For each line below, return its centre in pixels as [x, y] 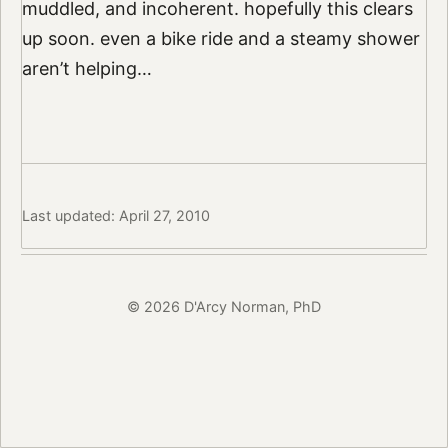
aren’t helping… [86, 69]
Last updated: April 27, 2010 [115, 215]
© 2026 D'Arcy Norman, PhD [224, 306]
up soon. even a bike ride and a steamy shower [220, 39]
